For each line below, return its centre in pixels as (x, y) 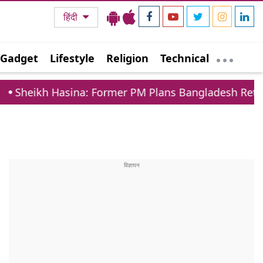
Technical (185, 58)
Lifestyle (72, 58)
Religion (127, 58)
